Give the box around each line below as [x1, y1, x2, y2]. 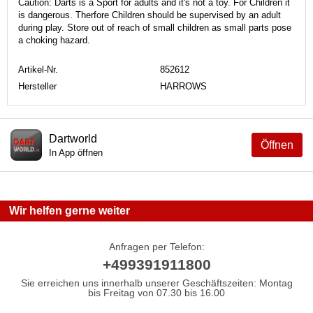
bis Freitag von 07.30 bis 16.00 [88, 286, 225, 298]
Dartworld [49, 132, 97, 145]
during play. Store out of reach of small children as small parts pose [18, 22, 291, 33]
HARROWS [160, 80, 207, 92]
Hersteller [18, 80, 57, 92]
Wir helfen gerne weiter [9, 205, 130, 217]
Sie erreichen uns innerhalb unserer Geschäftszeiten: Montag [20, 277, 293, 289]
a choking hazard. [18, 34, 90, 45]
